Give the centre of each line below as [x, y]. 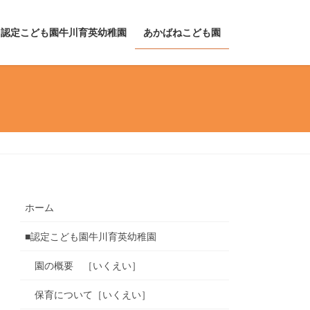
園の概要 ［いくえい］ [88, 266]
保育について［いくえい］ [93, 295]
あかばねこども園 [182, 33]
